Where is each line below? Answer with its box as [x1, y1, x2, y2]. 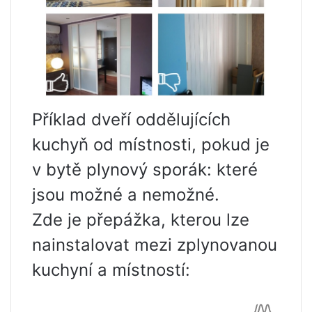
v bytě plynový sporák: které [32, 159, 258, 180]
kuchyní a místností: [32, 260, 190, 281]
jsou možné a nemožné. [32, 185, 219, 205]
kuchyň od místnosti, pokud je [32, 134, 270, 155]
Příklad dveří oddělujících [32, 109, 231, 130]
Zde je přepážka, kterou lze [32, 210, 249, 231]
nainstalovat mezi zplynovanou [32, 235, 277, 256]
